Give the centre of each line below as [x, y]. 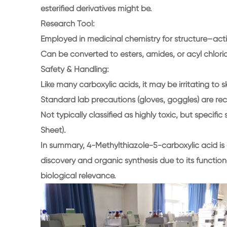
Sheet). [53, 130]
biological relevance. [78, 176]
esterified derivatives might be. [96, 8]
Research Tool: [68, 24]
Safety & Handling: [75, 69]
